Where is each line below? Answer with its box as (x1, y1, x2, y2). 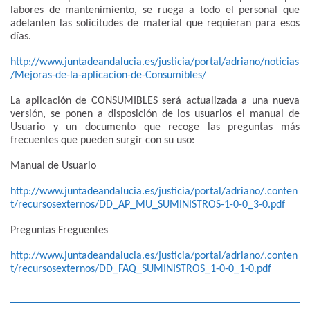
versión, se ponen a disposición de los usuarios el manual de (10, 108, 300, 120)
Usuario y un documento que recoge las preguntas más (10, 121, 300, 133)
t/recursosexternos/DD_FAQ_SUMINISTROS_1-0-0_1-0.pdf (10, 263, 271, 275)
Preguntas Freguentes (10, 224, 108, 236)
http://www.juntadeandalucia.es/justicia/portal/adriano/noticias (10, 56, 299, 68)
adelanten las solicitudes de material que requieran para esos (10, 17, 300, 29)
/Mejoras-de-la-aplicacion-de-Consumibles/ (10, 69, 206, 81)
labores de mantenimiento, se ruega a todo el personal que (10, 4, 300, 16)
